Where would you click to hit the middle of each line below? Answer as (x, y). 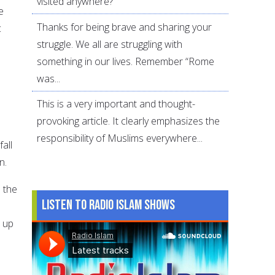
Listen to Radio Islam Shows (109, 205)
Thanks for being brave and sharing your (125, 27)
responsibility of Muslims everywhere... (120, 138)
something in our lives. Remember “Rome (126, 61)
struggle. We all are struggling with (110, 44)
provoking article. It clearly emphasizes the (129, 121)
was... (49, 78)
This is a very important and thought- (116, 104)
